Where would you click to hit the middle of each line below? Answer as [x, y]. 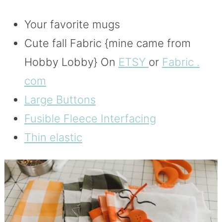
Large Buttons [60, 100]
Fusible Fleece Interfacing [90, 119]
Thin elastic [53, 138]
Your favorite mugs [72, 25]
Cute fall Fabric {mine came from [107, 43]
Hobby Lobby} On [71, 62]
